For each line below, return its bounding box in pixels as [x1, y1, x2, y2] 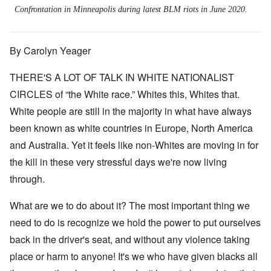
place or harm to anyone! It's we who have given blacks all [10, 249, 258, 264]
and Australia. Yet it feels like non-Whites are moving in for [10, 138, 258, 152]
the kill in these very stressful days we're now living [10, 155, 227, 169]
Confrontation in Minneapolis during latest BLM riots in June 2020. [15, 5, 247, 15]
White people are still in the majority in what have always [10, 104, 252, 119]
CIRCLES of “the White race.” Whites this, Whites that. [10, 87, 240, 102]
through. [10, 172, 45, 186]
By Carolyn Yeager [10, 44, 91, 58]
